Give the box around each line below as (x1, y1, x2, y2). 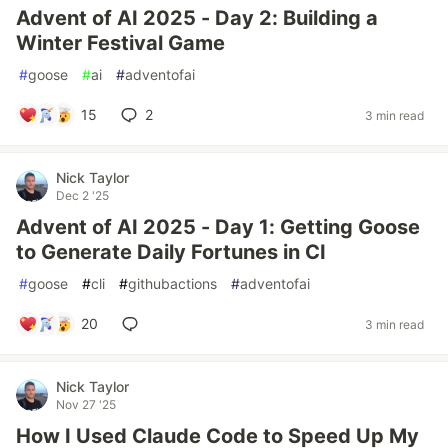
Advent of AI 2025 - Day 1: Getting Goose (16, 215, 420, 239)
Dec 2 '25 (56, 188, 109, 203)
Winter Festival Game (16, 31, 225, 55)
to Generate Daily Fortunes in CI (16, 240, 326, 264)
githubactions (128, 275, 217, 292)
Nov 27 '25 (56, 397, 116, 412)
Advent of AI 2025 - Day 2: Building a (16, 6, 378, 30)
